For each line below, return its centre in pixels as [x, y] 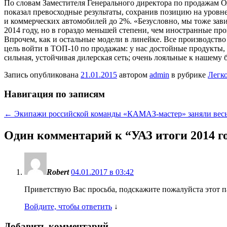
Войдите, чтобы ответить [68, 206]
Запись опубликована [42, 74]
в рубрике [188, 74]
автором [133, 74]
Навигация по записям [54, 94]
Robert [58, 172]
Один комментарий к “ [68, 135]
